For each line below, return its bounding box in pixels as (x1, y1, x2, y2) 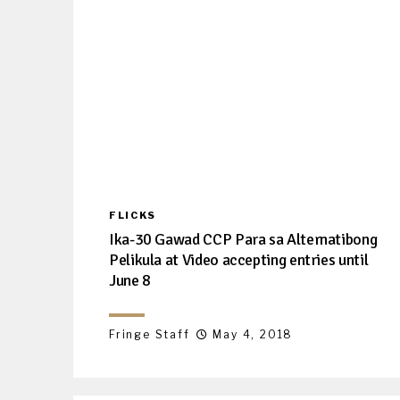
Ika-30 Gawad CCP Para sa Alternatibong (109, 229, 378, 249)
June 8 (109, 270, 151, 290)
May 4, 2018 (212, 327, 294, 341)
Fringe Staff (109, 327, 190, 341)
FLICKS (109, 208, 156, 221)
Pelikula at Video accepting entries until (109, 249, 369, 270)
